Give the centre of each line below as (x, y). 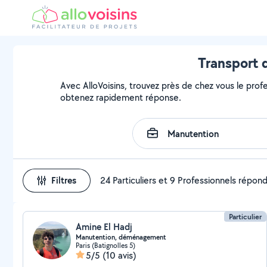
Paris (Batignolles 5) (105, 245)
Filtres (64, 180)
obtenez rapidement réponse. (121, 97)
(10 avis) (119, 255)
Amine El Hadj (104, 227)
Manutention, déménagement (121, 237)
